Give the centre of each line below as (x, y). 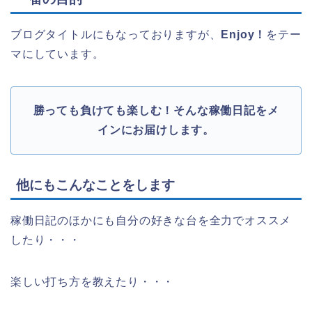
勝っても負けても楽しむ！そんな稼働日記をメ (156, 110)
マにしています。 (57, 54)
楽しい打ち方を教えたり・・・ (93, 281)
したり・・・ (46, 240)
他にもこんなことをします (95, 185)
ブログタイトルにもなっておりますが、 (116, 34)
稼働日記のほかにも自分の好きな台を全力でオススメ (151, 220)
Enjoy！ (244, 34)
